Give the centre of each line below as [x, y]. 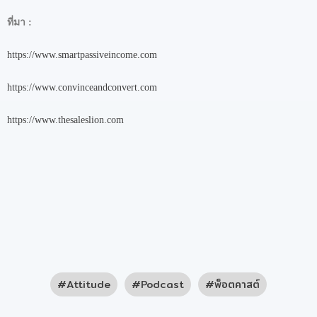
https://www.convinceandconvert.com [82, 88]
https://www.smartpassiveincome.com [82, 55]
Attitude [88, 284]
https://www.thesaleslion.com [65, 120]
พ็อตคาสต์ [237, 284]
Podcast [162, 284]
